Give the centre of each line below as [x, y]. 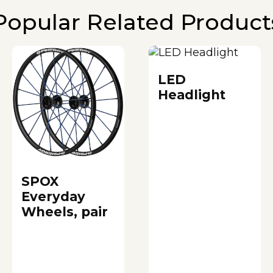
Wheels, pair [65, 211]
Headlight [192, 94]
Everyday [53, 196]
